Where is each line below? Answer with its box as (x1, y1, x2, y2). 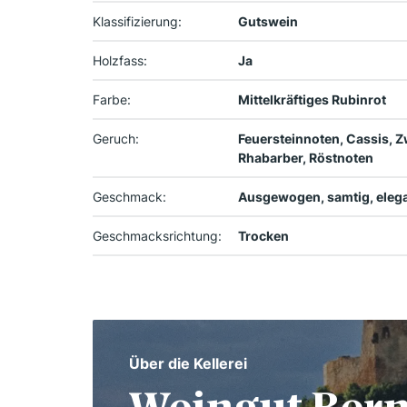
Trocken (238, 228, 289, 244)
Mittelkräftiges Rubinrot (238, 92, 386, 108)
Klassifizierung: (93, 14, 182, 30)
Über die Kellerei (129, 354, 247, 373)
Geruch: (93, 131, 139, 147)
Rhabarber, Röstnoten (238, 150, 373, 166)
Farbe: (93, 92, 131, 108)
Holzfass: (93, 53, 147, 69)
